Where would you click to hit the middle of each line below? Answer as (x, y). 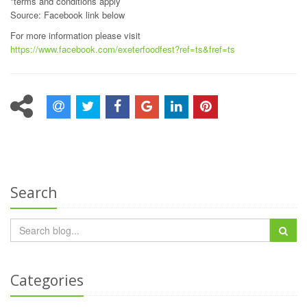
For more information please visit (75, 35)
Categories (47, 280)
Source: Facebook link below (67, 15)
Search (34, 192)
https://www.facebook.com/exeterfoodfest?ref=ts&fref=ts (123, 49)
